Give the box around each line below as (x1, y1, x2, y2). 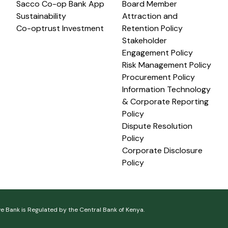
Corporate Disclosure (122, 145, 203, 156)
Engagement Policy (122, 47, 193, 58)
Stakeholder (122, 35, 167, 46)
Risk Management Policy (122, 60, 211, 70)
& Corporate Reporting (122, 96, 209, 107)
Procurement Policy (122, 72, 195, 82)
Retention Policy (122, 23, 183, 34)
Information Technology (122, 84, 211, 95)
